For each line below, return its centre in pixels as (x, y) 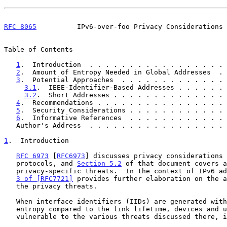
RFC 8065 (20, 26)
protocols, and (47, 163)
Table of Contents (39, 49)
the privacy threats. (10, 186)
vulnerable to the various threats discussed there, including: (10, 216)
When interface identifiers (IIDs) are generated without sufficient (10, 201)
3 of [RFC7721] (45, 178)
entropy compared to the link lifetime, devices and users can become (10, 209)
